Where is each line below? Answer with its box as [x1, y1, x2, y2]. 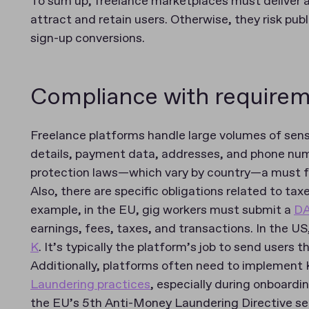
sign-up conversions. [30, 30, 145, 48]
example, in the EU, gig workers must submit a [30, 202, 294, 219]
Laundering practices [30, 277, 150, 294]
